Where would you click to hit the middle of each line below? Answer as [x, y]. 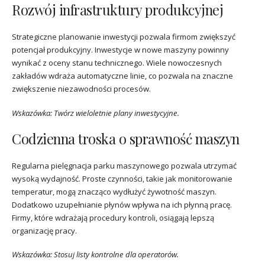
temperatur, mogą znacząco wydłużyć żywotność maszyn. [114, 191]
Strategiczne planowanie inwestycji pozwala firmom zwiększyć [124, 37]
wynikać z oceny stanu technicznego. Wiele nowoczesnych [117, 63]
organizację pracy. [44, 230]
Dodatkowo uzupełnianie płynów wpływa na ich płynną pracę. [122, 204]
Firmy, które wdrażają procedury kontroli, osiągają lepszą [113, 217]
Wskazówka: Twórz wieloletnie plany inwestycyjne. [96, 113]
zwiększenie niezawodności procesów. [81, 89]
